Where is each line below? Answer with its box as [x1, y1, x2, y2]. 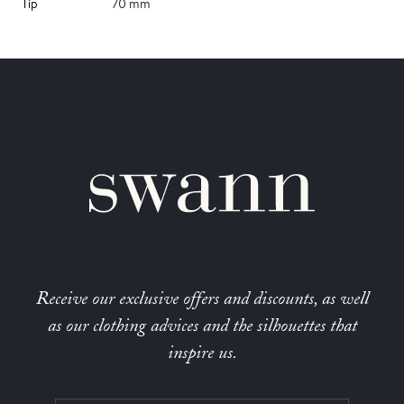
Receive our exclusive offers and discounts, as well [35, 288, 369, 310]
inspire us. [167, 342, 237, 364]
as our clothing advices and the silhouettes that [47, 315, 357, 337]
